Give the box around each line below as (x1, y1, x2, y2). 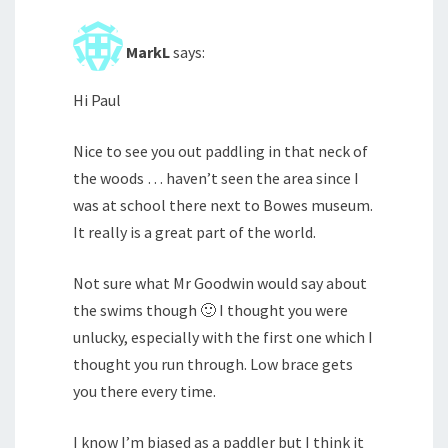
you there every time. (73, 381, 216, 402)
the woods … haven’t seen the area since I (73, 168, 359, 189)
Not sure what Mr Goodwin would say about (73, 273, 367, 294)
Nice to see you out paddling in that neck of (73, 141, 368, 162)
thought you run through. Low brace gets (73, 354, 353, 375)
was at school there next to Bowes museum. (73, 195, 373, 216)
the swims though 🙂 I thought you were (73, 300, 348, 321)
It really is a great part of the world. (73, 222, 316, 243)
